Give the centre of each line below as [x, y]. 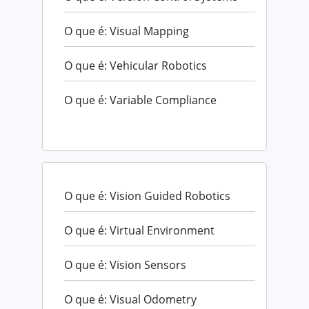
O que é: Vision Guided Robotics [147, 196]
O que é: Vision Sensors [125, 265]
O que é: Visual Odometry [130, 299]
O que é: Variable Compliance [140, 100]
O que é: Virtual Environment [139, 230]
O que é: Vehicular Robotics [136, 65]
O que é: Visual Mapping [127, 31]
